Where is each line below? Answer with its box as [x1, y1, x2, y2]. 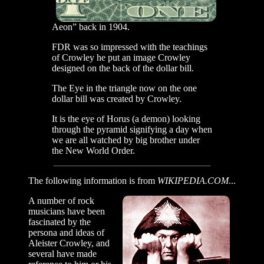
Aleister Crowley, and [28, 238, 110, 249]
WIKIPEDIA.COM [157, 176, 229, 186]
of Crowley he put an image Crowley [52, 52, 190, 63]
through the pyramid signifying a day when [52, 124, 212, 135]
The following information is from [28, 176, 157, 186]
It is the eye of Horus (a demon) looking [52, 114, 200, 124]
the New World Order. [52, 146, 135, 156]
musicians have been [28, 206, 105, 217]
